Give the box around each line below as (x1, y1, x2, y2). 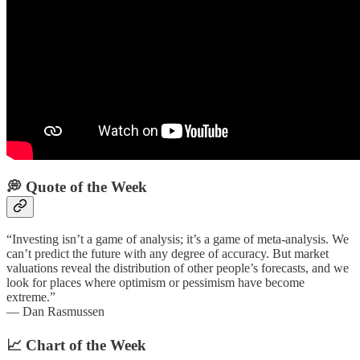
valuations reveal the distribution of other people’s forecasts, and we (6, 261, 349, 276)
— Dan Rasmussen (6, 305, 104, 319)
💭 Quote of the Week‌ (6, 178, 147, 195)
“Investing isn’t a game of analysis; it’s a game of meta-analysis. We (6, 232, 349, 247)
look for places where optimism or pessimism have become (6, 276, 305, 290)
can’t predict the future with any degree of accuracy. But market (6, 247, 329, 261)
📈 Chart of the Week (6, 337, 146, 354)
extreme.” (6, 290, 55, 305)
